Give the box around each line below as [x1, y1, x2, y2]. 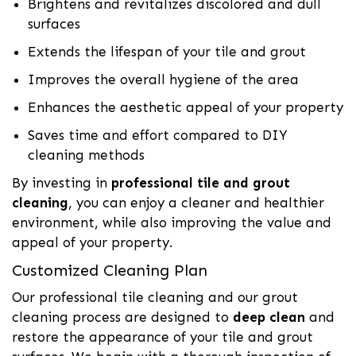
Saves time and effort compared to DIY [28, 126, 288, 143]
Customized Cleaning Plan [12, 260, 207, 280]
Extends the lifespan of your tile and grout [28, 43, 306, 60]
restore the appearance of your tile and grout [12, 328, 313, 345]
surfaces [28, 15, 80, 32]
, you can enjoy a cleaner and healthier [68, 194, 324, 211]
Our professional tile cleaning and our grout [12, 288, 298, 305]
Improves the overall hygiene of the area [28, 71, 299, 87]
